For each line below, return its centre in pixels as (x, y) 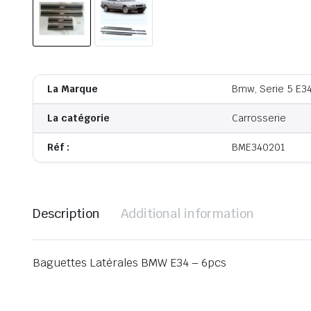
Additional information (187, 214)
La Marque (73, 89)
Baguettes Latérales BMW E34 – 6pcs (129, 263)
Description (66, 214)
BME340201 (259, 148)
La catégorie (78, 118)
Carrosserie (259, 118)
